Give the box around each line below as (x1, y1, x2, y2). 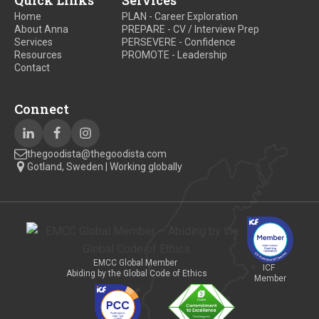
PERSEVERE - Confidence (122, 36, 236, 48)
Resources (14, 49, 62, 61)
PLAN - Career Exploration (122, 11, 239, 23)
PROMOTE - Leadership (122, 49, 228, 61)
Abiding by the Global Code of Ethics (66, 268, 207, 278)
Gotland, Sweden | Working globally (27, 161, 182, 173)
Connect (14, 100, 69, 118)
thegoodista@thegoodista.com (27, 148, 167, 160)
